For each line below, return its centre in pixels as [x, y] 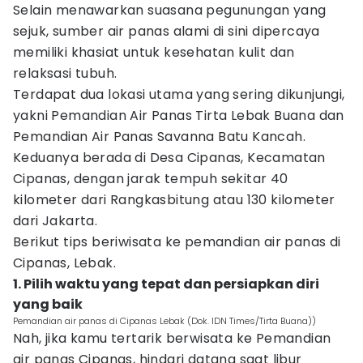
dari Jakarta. [56, 221]
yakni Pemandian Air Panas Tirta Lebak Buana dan [179, 115]
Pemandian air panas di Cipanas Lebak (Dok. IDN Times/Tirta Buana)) [164, 321]
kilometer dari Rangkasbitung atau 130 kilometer [174, 200]
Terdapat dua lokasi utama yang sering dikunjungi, [179, 94]
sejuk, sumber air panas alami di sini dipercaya [167, 31]
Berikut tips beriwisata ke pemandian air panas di [177, 242]
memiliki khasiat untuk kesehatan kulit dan [154, 52]
